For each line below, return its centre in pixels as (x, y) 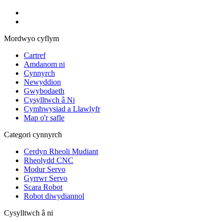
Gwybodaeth (44, 91)
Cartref (35, 55)
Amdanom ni (44, 64)
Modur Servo (45, 169)
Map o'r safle (44, 117)
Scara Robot (43, 187)
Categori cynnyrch (33, 134)
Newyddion (42, 82)
